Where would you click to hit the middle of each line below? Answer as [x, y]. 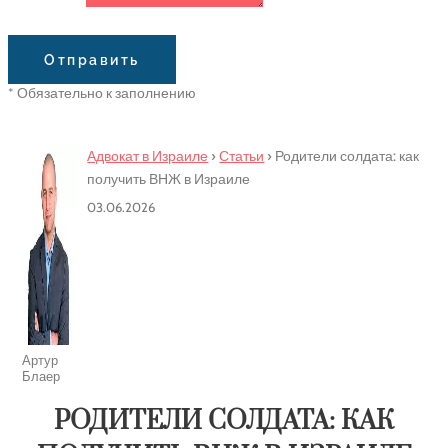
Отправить [92, 60]
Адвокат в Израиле [148, 155]
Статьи [242, 155]
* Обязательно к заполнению [102, 93]
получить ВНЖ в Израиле [169, 178]
